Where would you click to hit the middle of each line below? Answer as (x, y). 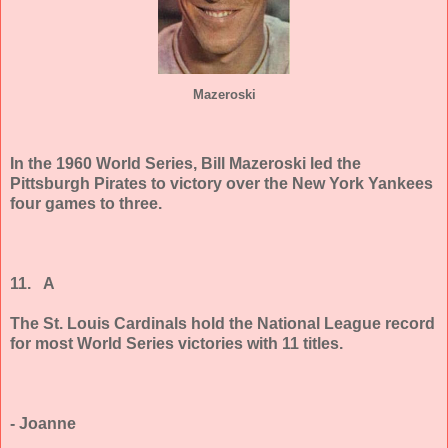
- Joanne (43, 424)
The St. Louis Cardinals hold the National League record (222, 324)
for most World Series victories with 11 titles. (176, 344)
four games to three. (86, 204)
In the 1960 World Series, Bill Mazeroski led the (185, 164)
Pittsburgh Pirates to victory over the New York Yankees (221, 184)
